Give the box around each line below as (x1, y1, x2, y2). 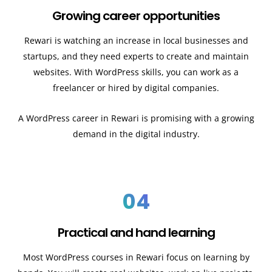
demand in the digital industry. (72, 128, 200, 140)
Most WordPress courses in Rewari (22, 251, 164, 263)
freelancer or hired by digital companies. (53, 81, 219, 93)
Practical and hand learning (57, 223, 215, 241)
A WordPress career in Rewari (18, 112, 139, 124)
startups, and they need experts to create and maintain (23, 50, 249, 62)
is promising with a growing (141, 112, 254, 124)
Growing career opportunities (52, 7, 220, 24)
